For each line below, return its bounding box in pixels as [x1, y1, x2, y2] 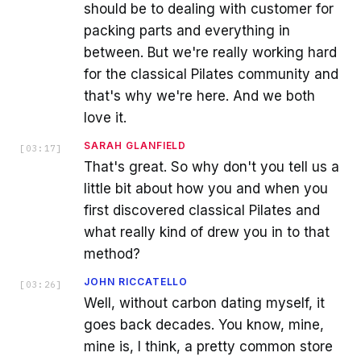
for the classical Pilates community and [84, 65, 338, 82]
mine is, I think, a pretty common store [84, 338, 333, 355]
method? [84, 245, 140, 262]
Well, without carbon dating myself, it [84, 294, 325, 311]
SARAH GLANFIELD [84, 139, 187, 151]
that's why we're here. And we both [84, 87, 315, 104]
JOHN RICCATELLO [84, 275, 189, 288]
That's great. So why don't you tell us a [84, 158, 339, 175]
